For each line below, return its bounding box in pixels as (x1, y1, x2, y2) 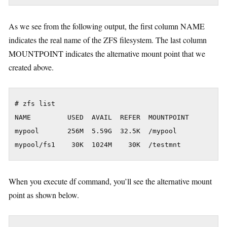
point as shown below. (9, 189, 79, 200)
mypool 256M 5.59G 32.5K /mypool (15, 127, 177, 135)
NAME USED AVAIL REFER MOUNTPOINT (15, 113, 189, 121)
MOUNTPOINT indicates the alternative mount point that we (9, 48, 205, 59)
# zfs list (15, 99, 55, 107)
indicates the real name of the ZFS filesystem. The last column (9, 34, 207, 45)
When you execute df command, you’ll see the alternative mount (9, 175, 212, 186)
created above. (9, 61, 54, 72)
